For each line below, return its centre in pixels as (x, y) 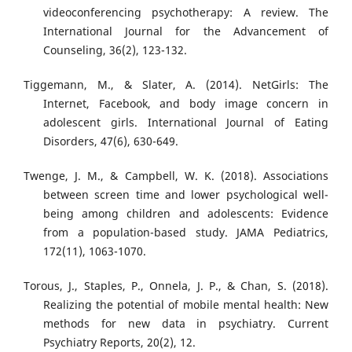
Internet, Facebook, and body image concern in (186, 103)
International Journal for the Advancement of (186, 31)
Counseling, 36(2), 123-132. (115, 49)
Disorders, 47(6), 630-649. (111, 141)
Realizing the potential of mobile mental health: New (186, 304)
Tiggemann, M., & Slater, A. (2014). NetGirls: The (176, 84)
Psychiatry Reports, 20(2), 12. (119, 342)
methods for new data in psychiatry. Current (186, 323)
